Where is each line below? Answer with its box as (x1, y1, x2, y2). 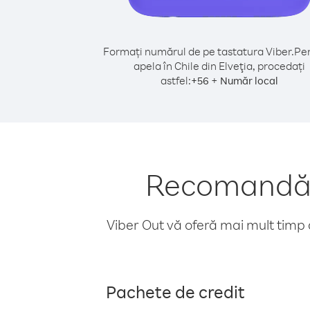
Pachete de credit (106, 280, 245, 302)
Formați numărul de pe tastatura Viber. (102, 44, 294, 58)
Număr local (220, 74, 278, 87)
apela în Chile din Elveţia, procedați (134, 59, 305, 73)
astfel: (161, 73, 191, 87)
